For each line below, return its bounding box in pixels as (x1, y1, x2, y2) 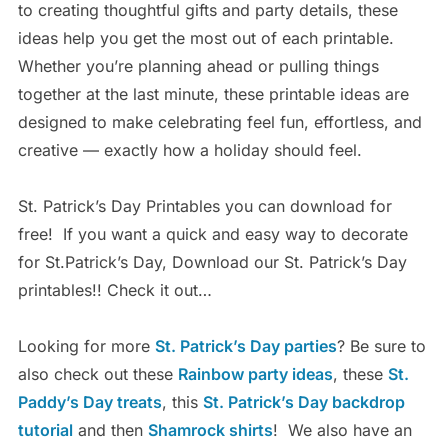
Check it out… (101, 280, 212, 301)
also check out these (17, 364, 178, 385)
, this (161, 392, 203, 413)
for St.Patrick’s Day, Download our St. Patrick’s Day (17, 252, 407, 273)
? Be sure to (336, 336, 426, 357)
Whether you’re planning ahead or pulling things (17, 56, 379, 77)
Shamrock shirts (147, 420, 273, 441)
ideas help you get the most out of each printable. (17, 28, 394, 49)
